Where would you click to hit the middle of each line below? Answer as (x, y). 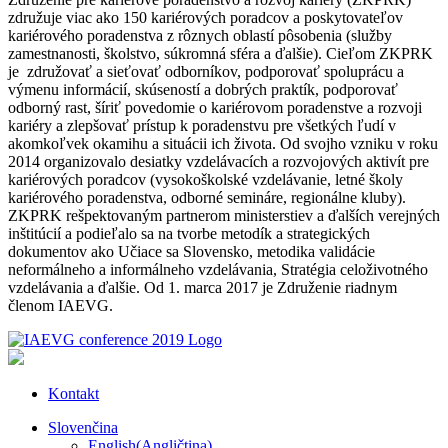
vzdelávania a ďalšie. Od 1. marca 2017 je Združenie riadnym (202, 288)
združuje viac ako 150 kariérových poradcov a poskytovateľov (205, 18)
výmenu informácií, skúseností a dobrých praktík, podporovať (203, 90)
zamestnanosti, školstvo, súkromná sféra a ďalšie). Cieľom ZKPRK (220, 54)
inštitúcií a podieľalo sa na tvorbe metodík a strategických (189, 234)
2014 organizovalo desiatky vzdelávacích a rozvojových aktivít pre (218, 162)
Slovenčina (83, 428)
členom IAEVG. (60, 306)
